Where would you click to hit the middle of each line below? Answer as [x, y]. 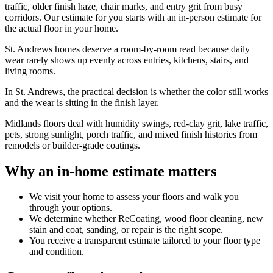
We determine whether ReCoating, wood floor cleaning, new [146, 219]
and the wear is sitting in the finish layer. [82, 102]
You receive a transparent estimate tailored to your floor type [145, 241]
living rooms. [30, 71]
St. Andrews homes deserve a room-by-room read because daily [127, 49]
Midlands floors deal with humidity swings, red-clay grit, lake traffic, [136, 123]
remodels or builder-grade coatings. [73, 145]
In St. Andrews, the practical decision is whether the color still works [136, 91]
